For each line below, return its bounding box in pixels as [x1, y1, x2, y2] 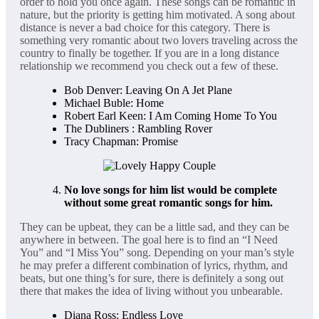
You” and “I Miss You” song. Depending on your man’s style [20, 246, 294, 259]
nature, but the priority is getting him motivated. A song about [20, 9, 295, 21]
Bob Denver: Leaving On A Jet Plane [64, 84, 232, 97]
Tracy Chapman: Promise [64, 135, 178, 148]
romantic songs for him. [159, 197, 273, 209]
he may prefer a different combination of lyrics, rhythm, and [20, 259, 288, 272]
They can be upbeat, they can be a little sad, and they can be [20, 221, 289, 234]
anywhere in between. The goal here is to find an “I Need [20, 234, 278, 246]
